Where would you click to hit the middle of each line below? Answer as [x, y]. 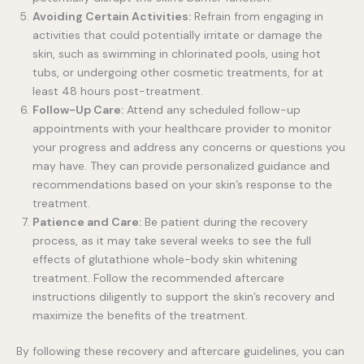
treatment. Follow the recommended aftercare [158, 277]
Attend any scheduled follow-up [212, 109]
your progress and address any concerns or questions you [189, 147]
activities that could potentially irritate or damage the [178, 35]
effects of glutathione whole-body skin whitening [165, 259]
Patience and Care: [87, 221]
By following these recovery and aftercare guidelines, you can [180, 351]
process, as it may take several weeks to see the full [172, 240]
